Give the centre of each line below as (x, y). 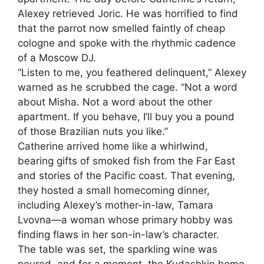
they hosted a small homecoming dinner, (114, 190)
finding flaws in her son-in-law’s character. (118, 234)
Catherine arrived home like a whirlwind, (113, 146)
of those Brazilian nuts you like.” (93, 131)
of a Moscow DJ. (57, 57)
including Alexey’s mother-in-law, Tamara (115, 205)
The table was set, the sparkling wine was (118, 249)
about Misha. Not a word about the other (115, 102)
